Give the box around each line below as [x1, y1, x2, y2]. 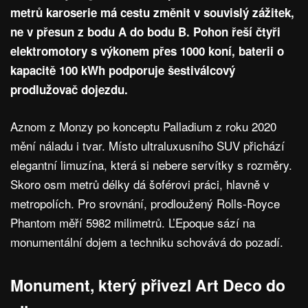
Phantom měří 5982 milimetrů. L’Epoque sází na [10, 214, 255, 232]
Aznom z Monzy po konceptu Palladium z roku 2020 [10, 118, 276, 135]
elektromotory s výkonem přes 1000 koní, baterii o [10, 43, 284, 60]
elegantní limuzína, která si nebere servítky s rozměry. [10, 156, 292, 174]
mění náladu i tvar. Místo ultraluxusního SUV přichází [10, 137, 285, 155]
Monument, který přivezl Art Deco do [10, 274, 285, 297]
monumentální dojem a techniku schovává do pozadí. [10, 233, 283, 251]
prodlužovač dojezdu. [10, 81, 128, 98]
